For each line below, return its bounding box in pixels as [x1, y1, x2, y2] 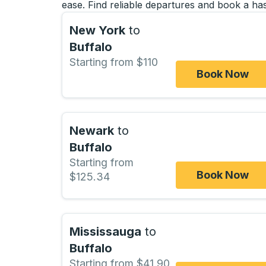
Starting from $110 [69, 56, 158, 68]
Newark [69, 123, 114, 138]
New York [69, 23, 125, 37]
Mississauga [69, 224, 141, 239]
